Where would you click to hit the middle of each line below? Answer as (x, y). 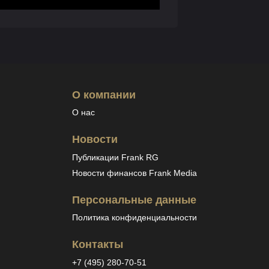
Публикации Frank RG (115, 157)
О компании (104, 95)
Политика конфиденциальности (134, 218)
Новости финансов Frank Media (134, 173)
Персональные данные (134, 200)
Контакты (97, 245)
